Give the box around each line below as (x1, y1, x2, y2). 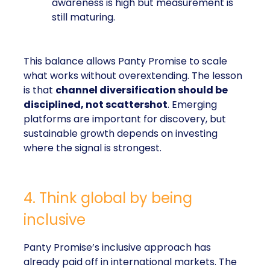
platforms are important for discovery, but (24, 112, 226, 126)
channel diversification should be (55, 83, 228, 97)
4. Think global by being (24, 188, 192, 208)
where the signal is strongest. (24, 141, 162, 155)
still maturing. (52, 10, 115, 24)
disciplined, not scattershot (24, 98, 168, 111)
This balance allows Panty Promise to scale (24, 54, 227, 68)
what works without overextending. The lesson (24, 69, 242, 83)
